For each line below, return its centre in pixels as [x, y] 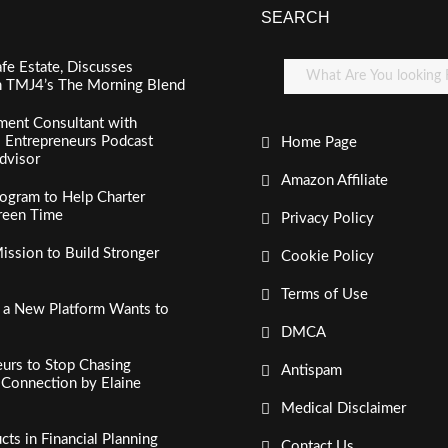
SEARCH [295, 17]
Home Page [318, 142]
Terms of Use [324, 294]
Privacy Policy [327, 218]
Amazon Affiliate [334, 180]
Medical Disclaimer [343, 408]
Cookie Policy [327, 256]
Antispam [311, 370]
